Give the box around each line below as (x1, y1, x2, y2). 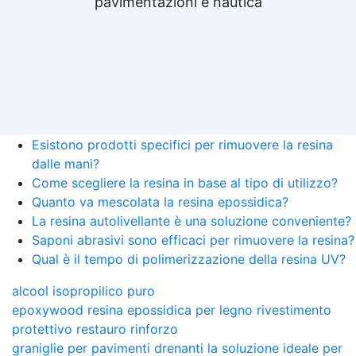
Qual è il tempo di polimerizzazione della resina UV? (32, 250, 346, 267)
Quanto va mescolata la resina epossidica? (32, 193, 288, 210)
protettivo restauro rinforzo (12, 320, 178, 337)
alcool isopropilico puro (12, 282, 155, 299)
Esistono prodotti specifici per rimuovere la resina (32, 136, 333, 153)
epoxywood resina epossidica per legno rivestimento (12, 301, 331, 318)
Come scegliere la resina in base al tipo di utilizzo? (32, 174, 338, 191)
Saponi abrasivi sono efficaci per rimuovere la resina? (32, 231, 354, 248)
